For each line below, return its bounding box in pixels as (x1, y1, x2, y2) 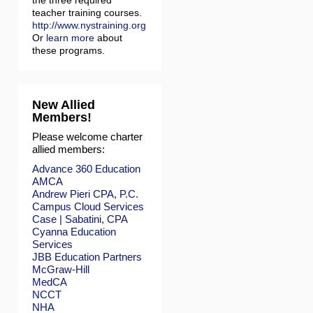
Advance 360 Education (32, 163, 140, 175)
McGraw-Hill (32, 263, 89, 275)
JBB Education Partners (32, 251, 142, 263)
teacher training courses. (32, 7, 142, 18)
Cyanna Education (32, 226, 116, 238)
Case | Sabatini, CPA (32, 213, 128, 225)
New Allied (32, 98, 95, 112)
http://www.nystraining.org (32, 20, 146, 31)
